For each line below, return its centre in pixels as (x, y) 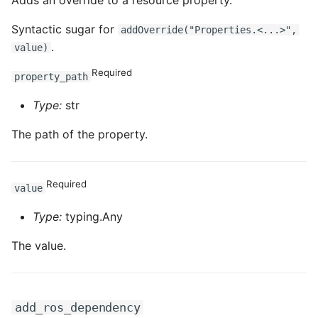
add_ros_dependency (78, 307)
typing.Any (92, 216)
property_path (51, 77)
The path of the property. (79, 134)
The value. (39, 246)
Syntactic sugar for (65, 29)
